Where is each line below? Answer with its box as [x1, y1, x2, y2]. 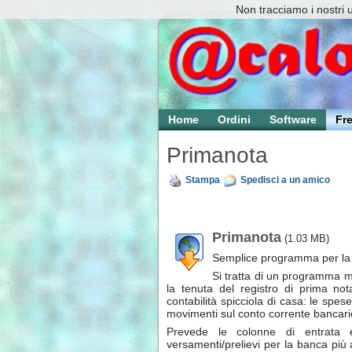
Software [269, 113, 317, 126]
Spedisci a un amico [240, 174, 330, 186]
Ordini [218, 113, 251, 126]
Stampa [185, 174, 220, 186]
